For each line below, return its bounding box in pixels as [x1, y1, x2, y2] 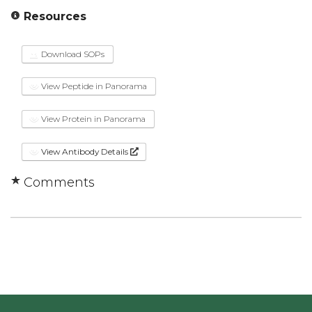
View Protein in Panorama [39, 114, 146, 125]
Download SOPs [39, 48, 104, 59]
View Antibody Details [39, 146, 130, 157]
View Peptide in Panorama [39, 81, 147, 92]
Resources [20, 9, 86, 23]
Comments [20, 175, 95, 191]
